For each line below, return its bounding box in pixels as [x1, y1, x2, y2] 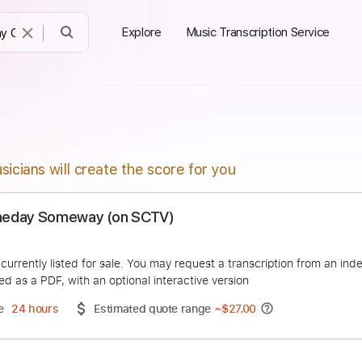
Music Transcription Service [185, 25, 330, 40]
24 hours [53, 334, 106, 351]
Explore [121, 25, 162, 40]
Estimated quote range [145, 334, 275, 351]
